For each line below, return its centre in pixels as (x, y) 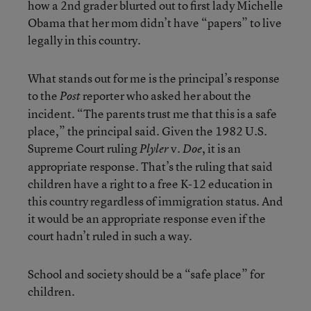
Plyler (154, 149)
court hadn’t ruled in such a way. (110, 236)
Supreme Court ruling (84, 148)
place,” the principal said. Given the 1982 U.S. (148, 131)
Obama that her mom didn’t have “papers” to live (155, 23)
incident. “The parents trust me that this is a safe (152, 114)
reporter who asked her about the (166, 95)
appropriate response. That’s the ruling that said (150, 166)
